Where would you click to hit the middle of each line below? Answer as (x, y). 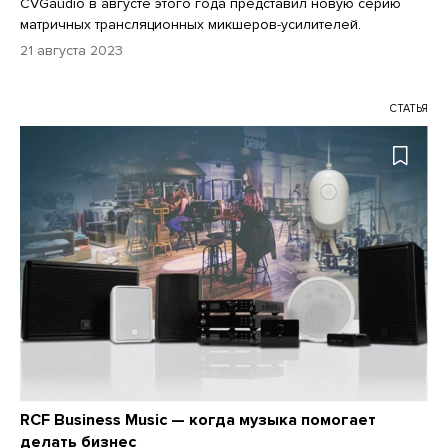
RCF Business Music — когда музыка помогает (198, 420)
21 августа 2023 (71, 50)
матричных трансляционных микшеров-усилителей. (190, 24)
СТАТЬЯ (409, 108)
